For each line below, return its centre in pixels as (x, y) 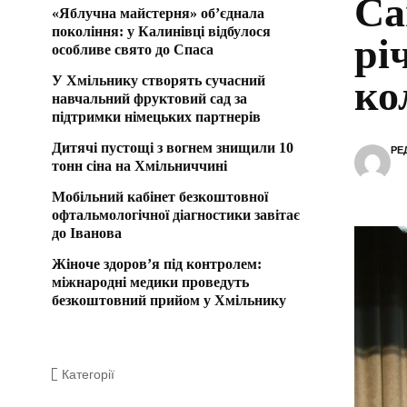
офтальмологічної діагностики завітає (176, 214)
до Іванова (87, 233)
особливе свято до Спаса (133, 49)
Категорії (88, 374)
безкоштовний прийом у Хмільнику (169, 300)
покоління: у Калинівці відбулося (161, 31)
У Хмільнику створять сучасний (159, 80)
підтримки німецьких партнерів (156, 116)
